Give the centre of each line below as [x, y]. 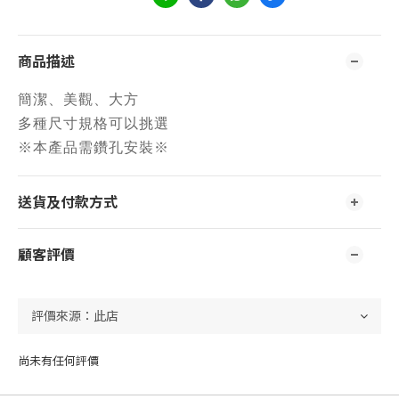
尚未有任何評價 [58, 361]
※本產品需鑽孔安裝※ [94, 147]
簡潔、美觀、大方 [81, 99]
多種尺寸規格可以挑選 [96, 123]
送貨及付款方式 [68, 202]
